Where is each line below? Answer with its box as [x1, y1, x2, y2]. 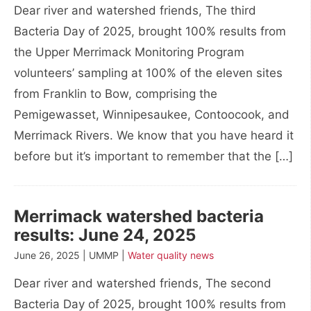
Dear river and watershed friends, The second [14, 276, 271, 290]
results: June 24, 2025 [14, 225, 196, 245]
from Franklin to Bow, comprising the [14, 87, 217, 101]
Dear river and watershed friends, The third [14, 3, 256, 17]
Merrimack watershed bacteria [14, 206, 264, 226]
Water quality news [128, 249, 214, 261]
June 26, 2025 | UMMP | [14, 249, 128, 261]
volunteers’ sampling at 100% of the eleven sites [14, 66, 283, 80]
